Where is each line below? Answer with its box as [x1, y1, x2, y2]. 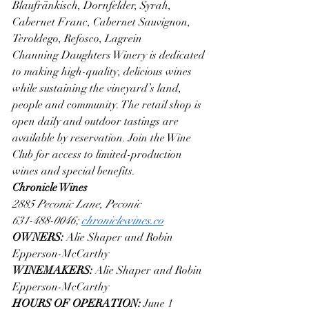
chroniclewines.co [81, 213, 163, 228]
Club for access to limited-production [12, 147, 185, 161]
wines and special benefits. [12, 163, 135, 178]
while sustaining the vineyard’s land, [12, 81, 184, 95]
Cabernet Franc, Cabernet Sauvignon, [12, 14, 193, 29]
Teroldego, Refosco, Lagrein [12, 31, 142, 46]
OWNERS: [12, 230, 66, 244]
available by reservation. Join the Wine [12, 130, 194, 145]
